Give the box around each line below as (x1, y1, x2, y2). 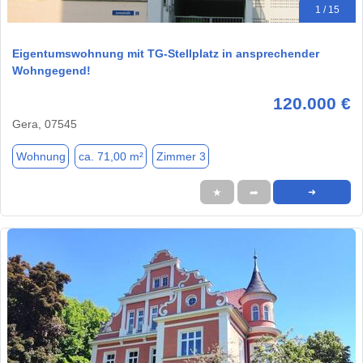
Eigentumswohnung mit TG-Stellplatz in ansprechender (12, 47, 319, 61)
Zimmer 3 (156, 149, 206, 163)
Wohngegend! (12, 64, 91, 78)
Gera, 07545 (12, 117, 77, 131)
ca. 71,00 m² (78, 149, 143, 163)
